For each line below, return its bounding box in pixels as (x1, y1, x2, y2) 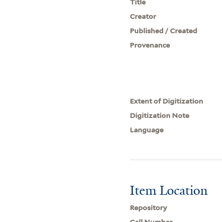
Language (130, 125, 164, 134)
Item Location (130, 181, 208, 199)
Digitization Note (130, 111, 190, 119)
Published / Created (130, 26, 198, 35)
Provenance (130, 41, 170, 49)
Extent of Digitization (130, 97, 204, 105)
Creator (130, 12, 157, 20)
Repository (130, 203, 167, 212)
